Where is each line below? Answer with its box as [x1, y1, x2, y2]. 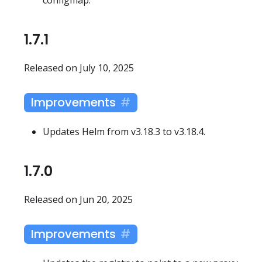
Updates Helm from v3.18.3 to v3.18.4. [43, 125, 205, 138]
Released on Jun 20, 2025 [24, 192, 133, 206]
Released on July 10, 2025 [24, 61, 134, 74]
